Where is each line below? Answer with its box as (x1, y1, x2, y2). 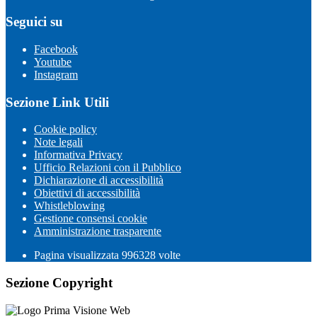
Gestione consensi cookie (34, 212, 147, 225)
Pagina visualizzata (34, 249, 122, 262)
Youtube (34, 56, 71, 68)
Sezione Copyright (6, 275, 113, 291)
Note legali (34, 136, 83, 149)
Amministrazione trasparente (34, 225, 161, 238)
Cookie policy (34, 123, 97, 136)
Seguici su (6, 14, 63, 30)
